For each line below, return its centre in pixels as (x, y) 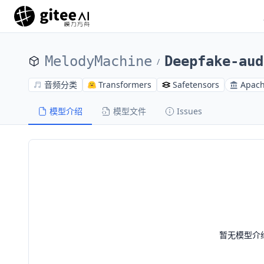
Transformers (125, 85)
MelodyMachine (98, 61)
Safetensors (196, 85)
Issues (189, 111)
